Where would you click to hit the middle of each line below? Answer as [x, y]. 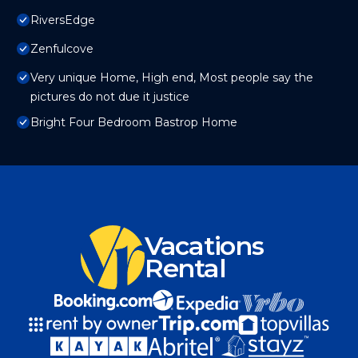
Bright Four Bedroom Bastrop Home [134, 123]
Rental [185, 268]
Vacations [204, 246]
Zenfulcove [62, 49]
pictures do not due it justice [110, 97]
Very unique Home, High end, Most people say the [172, 78]
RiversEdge [63, 20]
